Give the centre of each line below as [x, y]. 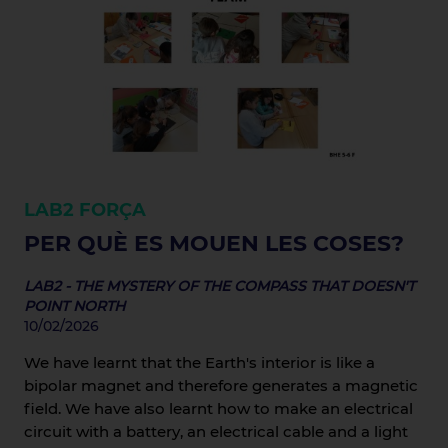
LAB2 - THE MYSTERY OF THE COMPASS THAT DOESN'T [219, 286]
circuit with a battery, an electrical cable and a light [215, 432]
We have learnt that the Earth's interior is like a [199, 363]
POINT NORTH [74, 306]
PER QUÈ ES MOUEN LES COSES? [213, 244]
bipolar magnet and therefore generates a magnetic [220, 386]
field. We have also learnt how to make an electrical [218, 409]
